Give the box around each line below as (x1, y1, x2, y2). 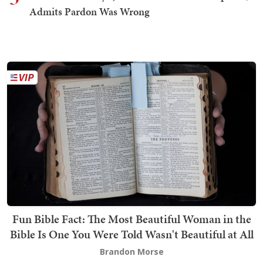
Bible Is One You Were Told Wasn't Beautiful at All (9, 226, 254, 243)
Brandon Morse (99, 246, 164, 258)
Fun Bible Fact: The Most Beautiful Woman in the (12, 211, 251, 228)
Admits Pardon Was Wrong (29, 4, 150, 19)
